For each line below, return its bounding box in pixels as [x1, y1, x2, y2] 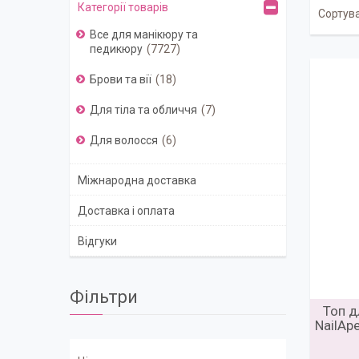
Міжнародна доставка [78, 173, 196, 187]
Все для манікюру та [90, 28, 198, 42]
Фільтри [70, 287, 138, 308]
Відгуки [78, 235, 117, 248]
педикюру [90, 42, 143, 56]
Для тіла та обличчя [90, 103, 197, 117]
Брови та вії [90, 73, 151, 87]
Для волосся [90, 134, 158, 147]
